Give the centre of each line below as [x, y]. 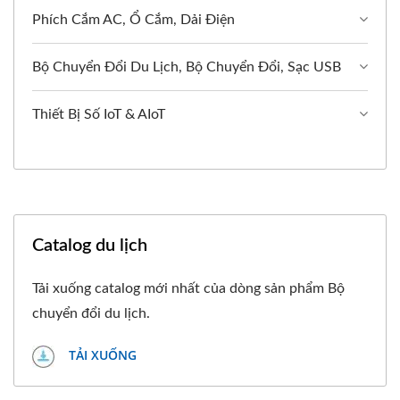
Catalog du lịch [90, 245]
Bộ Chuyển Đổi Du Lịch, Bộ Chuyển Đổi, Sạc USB [187, 67]
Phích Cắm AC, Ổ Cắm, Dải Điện [133, 19]
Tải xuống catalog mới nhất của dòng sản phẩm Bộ [188, 288]
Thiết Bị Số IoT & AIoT [99, 114]
